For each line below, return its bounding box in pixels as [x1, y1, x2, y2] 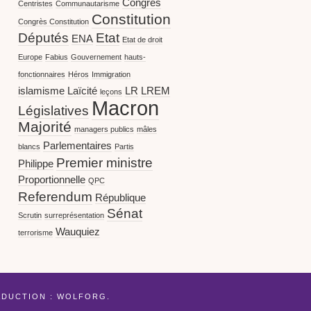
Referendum [18, 190, 92, 205]
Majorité [18, 119, 72, 136]
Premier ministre [56, 155, 153, 171]
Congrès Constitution [18, 17, 89, 26]
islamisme [18, 85, 65, 97]
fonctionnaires [18, 70, 65, 79]
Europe [18, 53, 42, 62]
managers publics [74, 125, 134, 134]
